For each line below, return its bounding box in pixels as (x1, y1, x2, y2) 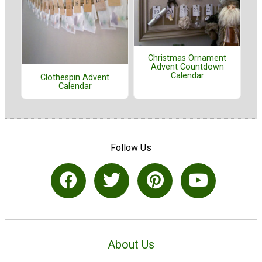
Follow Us (111, 142, 151, 154)
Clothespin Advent (40, 72, 109, 82)
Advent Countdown (150, 62, 224, 73)
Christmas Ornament (148, 53, 226, 64)
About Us (108, 237, 154, 251)
